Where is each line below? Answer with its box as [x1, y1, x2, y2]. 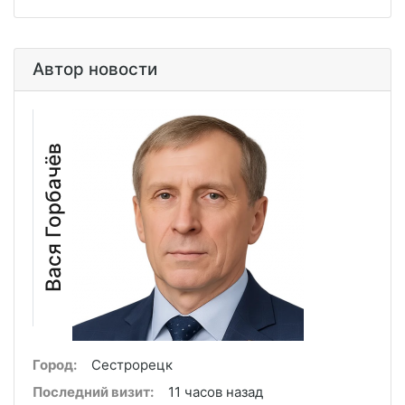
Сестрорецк [91, 356, 173, 374]
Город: [33, 356, 77, 374]
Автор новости [33, 59, 157, 80]
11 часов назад [168, 383, 263, 401]
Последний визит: [33, 383, 154, 401]
